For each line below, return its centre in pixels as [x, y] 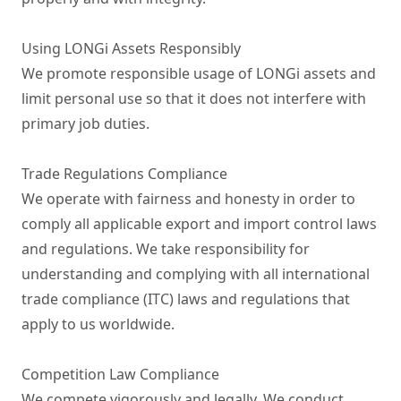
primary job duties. [85, 124]
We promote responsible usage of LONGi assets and [199, 73]
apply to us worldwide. [98, 324]
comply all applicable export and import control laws [199, 224]
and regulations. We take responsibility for [166, 249]
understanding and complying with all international [196, 274]
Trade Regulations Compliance [124, 174]
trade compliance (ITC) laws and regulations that [186, 299]
